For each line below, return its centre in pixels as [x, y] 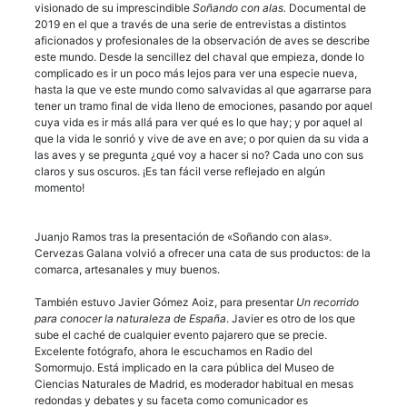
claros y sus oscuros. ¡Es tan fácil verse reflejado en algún [180, 171]
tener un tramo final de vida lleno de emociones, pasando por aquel [203, 105]
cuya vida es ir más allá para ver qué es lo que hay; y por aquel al [199, 122]
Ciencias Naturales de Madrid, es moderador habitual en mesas [194, 383]
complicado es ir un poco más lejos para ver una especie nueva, [196, 73]
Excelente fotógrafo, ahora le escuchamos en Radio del [174, 351]
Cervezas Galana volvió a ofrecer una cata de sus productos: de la [203, 253]
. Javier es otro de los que [291, 318]
